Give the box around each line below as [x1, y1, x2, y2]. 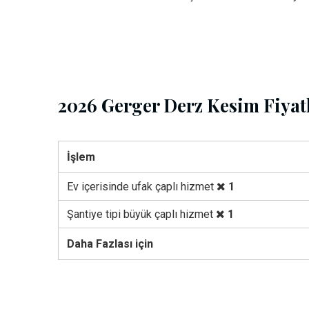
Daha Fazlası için [67, 237, 153, 251]
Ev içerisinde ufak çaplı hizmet [67, 180, 217, 194]
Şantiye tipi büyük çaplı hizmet [67, 208, 216, 221]
